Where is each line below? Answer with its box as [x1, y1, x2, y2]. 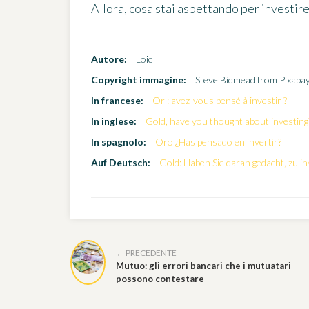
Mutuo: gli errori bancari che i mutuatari [115, 259, 291, 271]
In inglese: [91, 115, 137, 128]
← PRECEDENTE [115, 247, 177, 258]
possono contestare [115, 272, 204, 284]
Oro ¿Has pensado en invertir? [155, 136, 281, 148]
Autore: [91, 53, 127, 66]
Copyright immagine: [91, 74, 186, 86]
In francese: [91, 94, 143, 107]
